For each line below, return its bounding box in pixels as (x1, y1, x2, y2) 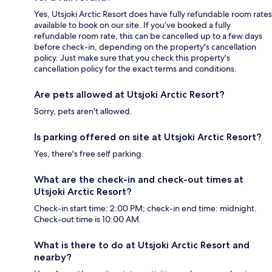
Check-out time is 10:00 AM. (34, 214, 141, 225)
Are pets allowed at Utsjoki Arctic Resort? (34, 89, 225, 101)
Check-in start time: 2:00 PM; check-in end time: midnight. (34, 203, 257, 214)
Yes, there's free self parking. (34, 148, 144, 160)
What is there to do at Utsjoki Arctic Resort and (34, 239, 250, 251)
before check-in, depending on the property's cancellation (34, 41, 256, 53)
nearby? (34, 251, 72, 263)
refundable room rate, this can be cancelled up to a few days (34, 30, 262, 42)
